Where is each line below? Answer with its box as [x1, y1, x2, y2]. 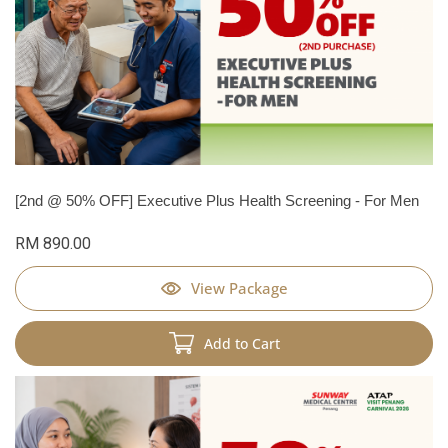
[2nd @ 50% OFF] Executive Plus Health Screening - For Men [15, 191, 419, 209]
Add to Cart [203, 333, 280, 353]
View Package [190, 277, 288, 298]
